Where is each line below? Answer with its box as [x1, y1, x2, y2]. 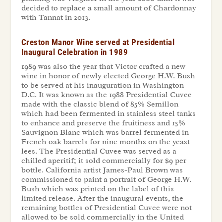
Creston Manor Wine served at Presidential [21, 37, 175, 47]
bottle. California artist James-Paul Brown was [21, 165, 183, 175]
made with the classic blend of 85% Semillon [21, 99, 178, 109]
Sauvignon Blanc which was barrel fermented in [21, 127, 189, 137]
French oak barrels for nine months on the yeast [21, 136, 190, 147]
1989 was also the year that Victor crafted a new [21, 61, 185, 71]
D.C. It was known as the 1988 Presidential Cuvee [21, 89, 192, 100]
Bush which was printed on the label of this [21, 183, 174, 194]
